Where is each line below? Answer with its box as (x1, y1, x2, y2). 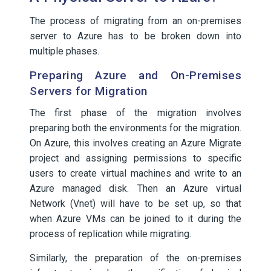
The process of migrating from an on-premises (30, 15, 241, 27)
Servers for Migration (30, 84, 148, 98)
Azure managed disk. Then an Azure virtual (30, 183, 241, 194)
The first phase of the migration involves (30, 107, 241, 119)
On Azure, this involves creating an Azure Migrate (30, 137, 241, 149)
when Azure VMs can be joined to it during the (30, 213, 241, 224)
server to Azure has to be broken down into (30, 30, 241, 42)
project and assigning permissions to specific (30, 152, 241, 164)
